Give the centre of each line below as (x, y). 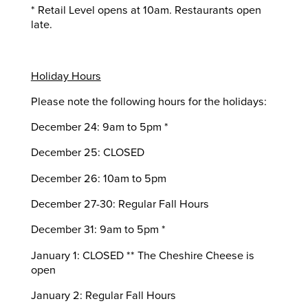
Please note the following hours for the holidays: (148, 101)
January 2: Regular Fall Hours (103, 295)
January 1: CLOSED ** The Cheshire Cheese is (142, 255)
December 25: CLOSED (87, 153)
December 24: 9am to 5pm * (99, 128)
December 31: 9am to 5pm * (98, 230)
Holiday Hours (66, 76)
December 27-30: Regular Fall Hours (120, 204)
